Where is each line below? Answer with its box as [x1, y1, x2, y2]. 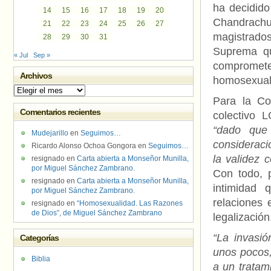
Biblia [31, 255, 50, 263]
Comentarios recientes [20, 107, 101, 117]
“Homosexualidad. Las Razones [77, 199, 183, 207]
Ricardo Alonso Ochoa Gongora [31, 142, 136, 150]
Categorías [20, 233, 59, 243]
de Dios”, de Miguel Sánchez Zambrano [31, 209, 162, 217]
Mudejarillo [31, 129, 68, 137]
